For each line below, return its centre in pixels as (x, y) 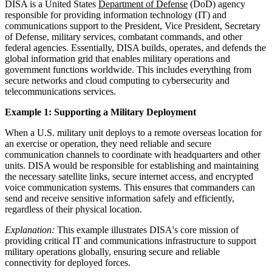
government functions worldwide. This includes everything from (128, 69)
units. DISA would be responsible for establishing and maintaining (132, 165)
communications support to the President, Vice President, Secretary (133, 25)
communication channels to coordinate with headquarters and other (133, 154)
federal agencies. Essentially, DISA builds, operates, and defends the (135, 47)
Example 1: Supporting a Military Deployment (100, 112)
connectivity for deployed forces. (68, 262)
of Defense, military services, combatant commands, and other (124, 36)
